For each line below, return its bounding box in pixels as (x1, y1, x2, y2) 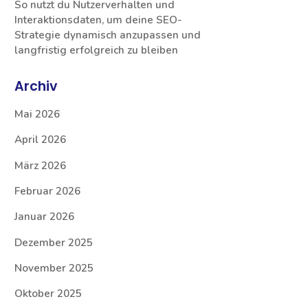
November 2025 (14, 261, 94, 275)
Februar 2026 (14, 184, 81, 198)
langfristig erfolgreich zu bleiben (14, 43, 179, 57)
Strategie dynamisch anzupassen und (14, 27, 201, 42)
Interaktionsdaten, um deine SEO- (14, 12, 183, 27)
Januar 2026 (14, 210, 75, 224)
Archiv (14, 77, 58, 96)
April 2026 (14, 133, 67, 147)
